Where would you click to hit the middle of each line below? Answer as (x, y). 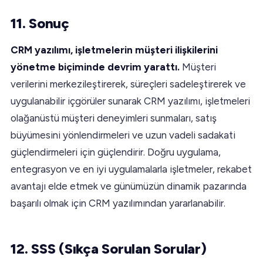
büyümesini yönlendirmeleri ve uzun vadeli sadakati (123, 135)
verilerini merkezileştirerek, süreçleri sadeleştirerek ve (128, 84)
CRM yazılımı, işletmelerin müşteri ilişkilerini (114, 50)
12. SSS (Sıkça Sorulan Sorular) (109, 248)
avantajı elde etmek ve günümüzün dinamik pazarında (129, 186)
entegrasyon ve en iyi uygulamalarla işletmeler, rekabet (131, 169)
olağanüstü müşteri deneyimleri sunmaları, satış (114, 118)
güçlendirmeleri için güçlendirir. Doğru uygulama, (116, 152)
